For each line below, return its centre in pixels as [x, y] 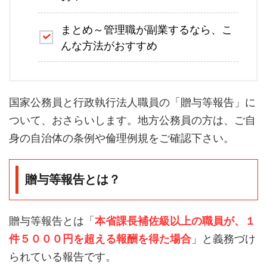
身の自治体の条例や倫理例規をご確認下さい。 [122, 138]
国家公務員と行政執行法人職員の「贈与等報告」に [132, 102]
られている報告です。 [63, 257]
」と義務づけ [223, 239]
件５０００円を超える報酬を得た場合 [100, 239]
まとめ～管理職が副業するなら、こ [147, 29]
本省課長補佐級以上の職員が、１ [175, 221]
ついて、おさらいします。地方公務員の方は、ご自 [132, 120]
